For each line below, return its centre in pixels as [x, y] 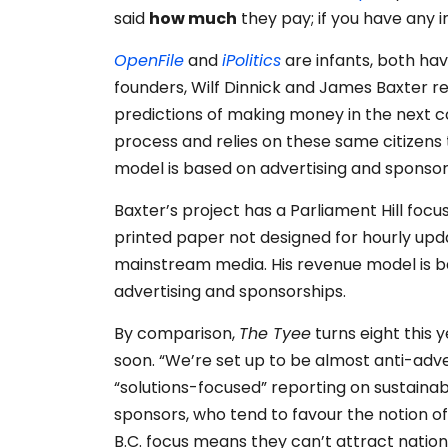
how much [193, 19]
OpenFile [149, 61]
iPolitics [251, 61]
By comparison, [176, 334]
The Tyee [275, 334]
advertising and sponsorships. [230, 292]
